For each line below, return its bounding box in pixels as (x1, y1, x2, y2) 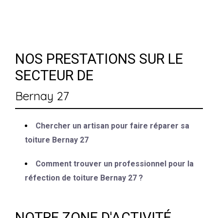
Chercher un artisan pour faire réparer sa (36, 121, 190, 130)
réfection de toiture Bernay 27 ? (25, 173, 144, 182)
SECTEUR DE (15, 67, 94, 84)
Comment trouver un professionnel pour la (36, 159, 194, 168)
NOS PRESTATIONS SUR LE (15, 50, 183, 67)
